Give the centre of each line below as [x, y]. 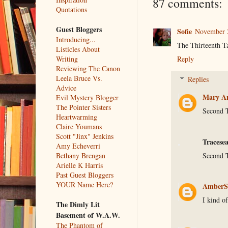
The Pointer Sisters [83, 107]
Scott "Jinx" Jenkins [84, 136]
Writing [67, 59]
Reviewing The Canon [88, 68]
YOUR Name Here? [84, 184]
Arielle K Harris [79, 165]
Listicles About [78, 49]
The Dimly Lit [78, 204]
